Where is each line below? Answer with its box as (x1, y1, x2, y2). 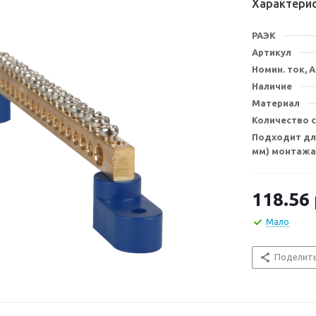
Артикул (252, 47, 291, 57)
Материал (252, 98, 300, 108)
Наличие (252, 81, 292, 91)
